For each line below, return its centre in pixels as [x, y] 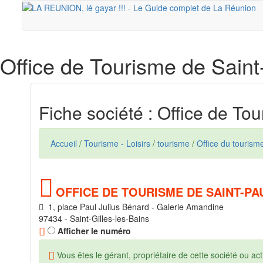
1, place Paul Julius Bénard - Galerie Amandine [134, 207]
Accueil [64, 143]
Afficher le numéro [93, 231]
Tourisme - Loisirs [117, 143]
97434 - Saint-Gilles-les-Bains [94, 218]
